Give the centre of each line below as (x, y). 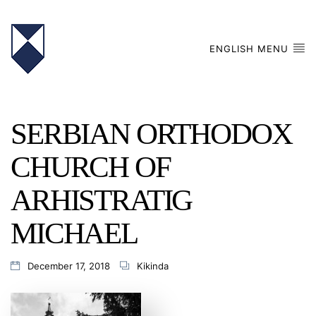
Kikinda (152, 266)
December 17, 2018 (68, 266)
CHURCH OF (91, 166)
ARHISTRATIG (102, 200)
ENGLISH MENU (251, 48)
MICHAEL (74, 233)
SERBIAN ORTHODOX (151, 133)
